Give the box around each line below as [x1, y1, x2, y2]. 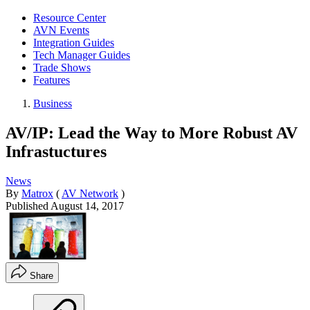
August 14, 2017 [51, 199, 124, 212]
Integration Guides [33, 37, 114, 48]
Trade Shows [33, 62, 91, 73]
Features [33, 74, 70, 86]
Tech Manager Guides [33, 49, 130, 61]
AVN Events [33, 24, 89, 36]
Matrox [21, 187, 53, 199]
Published [6, 199, 51, 212]
